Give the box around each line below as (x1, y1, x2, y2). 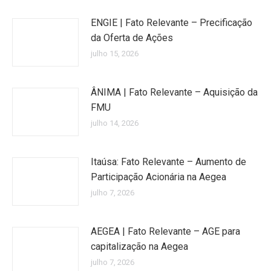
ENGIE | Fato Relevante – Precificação (91, 17, 252, 28)
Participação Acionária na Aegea (91, 171, 226, 183)
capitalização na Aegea (91, 241, 188, 252)
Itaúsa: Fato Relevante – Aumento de (91, 156, 246, 168)
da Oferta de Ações (91, 32, 173, 44)
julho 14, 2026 (91, 119, 139, 128)
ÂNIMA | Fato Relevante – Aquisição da (91, 87, 258, 98)
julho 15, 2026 (91, 49, 139, 58)
